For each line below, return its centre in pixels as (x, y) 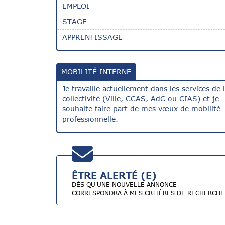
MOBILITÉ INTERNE (96, 72)
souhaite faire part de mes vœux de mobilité (141, 109)
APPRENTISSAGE (92, 37)
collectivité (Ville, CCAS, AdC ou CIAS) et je (141, 99)
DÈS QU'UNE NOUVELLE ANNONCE (124, 185)
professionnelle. (90, 119)
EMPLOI (76, 6)
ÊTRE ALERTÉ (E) (114, 176)
